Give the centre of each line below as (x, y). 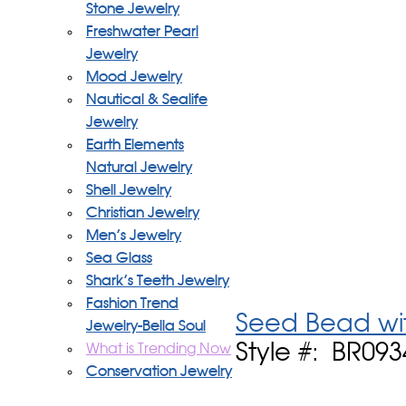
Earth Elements (135, 145)
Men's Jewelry (134, 236)
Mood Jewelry (134, 77)
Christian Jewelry (143, 213)
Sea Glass (119, 258)
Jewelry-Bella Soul (146, 326)
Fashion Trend (132, 304)
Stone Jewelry (133, 9)
